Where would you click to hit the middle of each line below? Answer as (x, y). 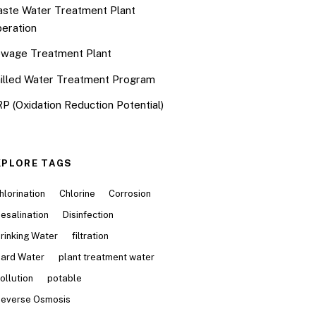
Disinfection (88, 214)
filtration (90, 236)
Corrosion (129, 193)
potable (64, 278)
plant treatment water (106, 257)
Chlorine (77, 193)
